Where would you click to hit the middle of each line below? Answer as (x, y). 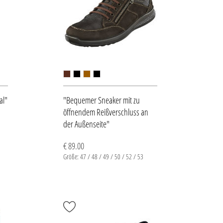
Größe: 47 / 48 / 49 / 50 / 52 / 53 (103, 157)
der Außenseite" (86, 124)
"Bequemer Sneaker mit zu (101, 100)
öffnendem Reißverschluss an (106, 112)
